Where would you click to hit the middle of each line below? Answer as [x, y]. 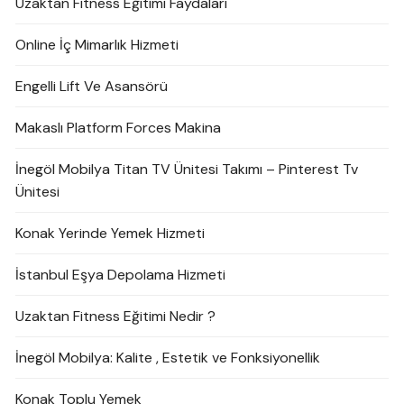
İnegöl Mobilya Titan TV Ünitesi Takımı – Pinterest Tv [187, 169]
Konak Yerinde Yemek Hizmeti [110, 233]
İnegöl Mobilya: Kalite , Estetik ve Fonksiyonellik [168, 358]
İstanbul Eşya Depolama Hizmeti [121, 275]
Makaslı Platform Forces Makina [119, 128]
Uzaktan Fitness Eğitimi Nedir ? [116, 316]
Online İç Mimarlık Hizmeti [97, 45]
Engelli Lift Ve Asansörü [92, 86]
